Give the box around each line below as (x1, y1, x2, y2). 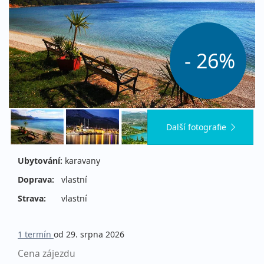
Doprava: (18, 174, 54, 186)
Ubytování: (18, 155, 62, 167)
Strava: (18, 193, 46, 204)
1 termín (18, 229, 54, 240)
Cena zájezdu (18, 247, 75, 260)
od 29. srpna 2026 (54, 229, 124, 240)
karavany (62, 155, 100, 167)
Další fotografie (166, 121, 226, 133)
